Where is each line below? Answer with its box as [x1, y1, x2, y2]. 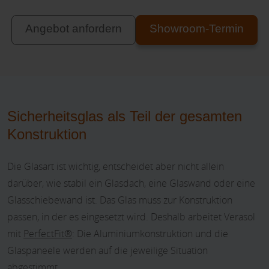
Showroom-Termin [150, 22, 244, 35]
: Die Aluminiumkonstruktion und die [72, 226, 228, 240]
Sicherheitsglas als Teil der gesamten [7, 107, 242, 124]
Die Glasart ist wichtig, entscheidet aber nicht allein [7, 159, 224, 173]
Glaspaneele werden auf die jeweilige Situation [7, 243, 208, 257]
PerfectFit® [23, 226, 72, 240]
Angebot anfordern [25, 22, 122, 35]
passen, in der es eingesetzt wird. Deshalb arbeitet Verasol [7, 210, 255, 223]
